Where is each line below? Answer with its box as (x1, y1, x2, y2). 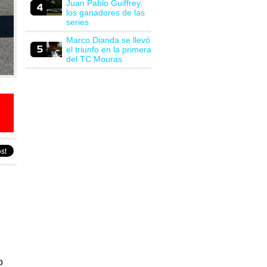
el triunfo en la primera (66, 45, 151, 54)
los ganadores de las (66, 8, 145, 17)
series (66, 17, 89, 27)
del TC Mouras (66, 54, 122, 64)
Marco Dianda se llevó (66, 35, 150, 45)
